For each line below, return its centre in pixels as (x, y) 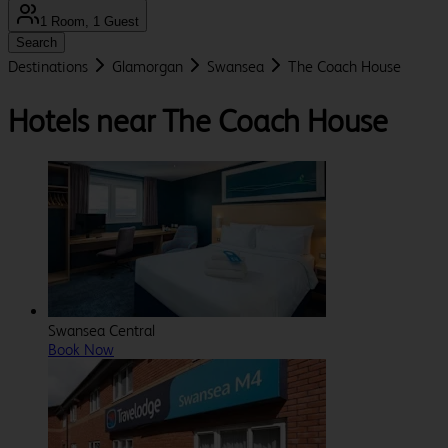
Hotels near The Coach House (198, 121)
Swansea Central (101, 331)
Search (36, 43)
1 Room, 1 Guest (89, 22)
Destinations (48, 67)
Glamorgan (147, 67)
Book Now (81, 350)
